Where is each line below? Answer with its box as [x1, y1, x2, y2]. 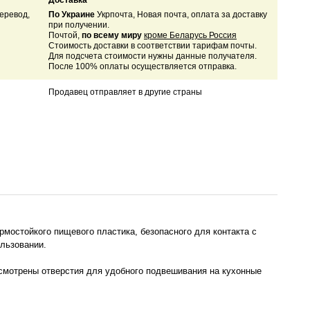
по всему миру [81, 30, 144, 41]
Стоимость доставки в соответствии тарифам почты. [48, 41, 257, 51]
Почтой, [48, 30, 82, 41]
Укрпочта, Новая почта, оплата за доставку [94, 10, 267, 20]
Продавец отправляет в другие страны [48, 87, 202, 98]
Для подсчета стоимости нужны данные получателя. [48, 51, 257, 62]
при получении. [48, 20, 109, 30]
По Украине [48, 10, 95, 20]
